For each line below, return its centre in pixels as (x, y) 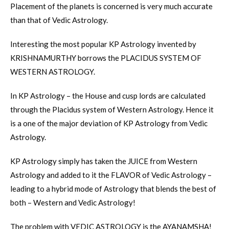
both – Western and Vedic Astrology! (73, 203)
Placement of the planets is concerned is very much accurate (111, 6)
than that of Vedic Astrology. (59, 20)
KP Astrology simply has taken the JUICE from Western (104, 161)
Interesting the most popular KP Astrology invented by (103, 44)
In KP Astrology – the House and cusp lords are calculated (108, 96)
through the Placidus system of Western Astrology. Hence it (112, 110)
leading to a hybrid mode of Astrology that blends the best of (113, 189)
